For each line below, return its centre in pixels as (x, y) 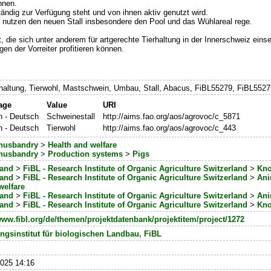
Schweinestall (70, 117)
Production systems (86, 154)
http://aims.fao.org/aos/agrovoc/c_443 (169, 128)
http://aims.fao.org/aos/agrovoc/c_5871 (171, 117)
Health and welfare (83, 145)
